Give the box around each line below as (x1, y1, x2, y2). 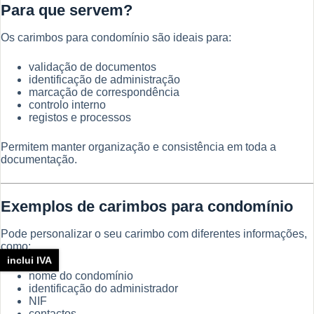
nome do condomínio (29, 269, 133, 282)
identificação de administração (29, 74, 180, 86)
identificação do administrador (29, 282, 178, 294)
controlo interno (29, 99, 106, 111)
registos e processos (29, 111, 131, 123)
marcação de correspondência (29, 86, 179, 98)
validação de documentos (29, 61, 156, 73)
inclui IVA (7, 254, 52, 266)
